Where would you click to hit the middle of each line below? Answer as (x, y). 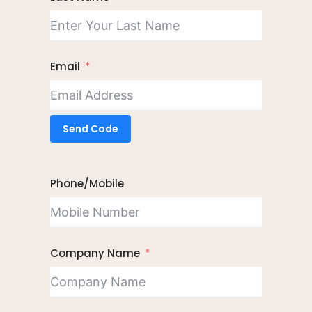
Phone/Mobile (87, 184)
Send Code (91, 129)
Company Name (95, 253)
